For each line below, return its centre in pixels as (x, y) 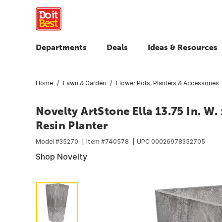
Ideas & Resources (183, 47)
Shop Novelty (61, 156)
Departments (61, 47)
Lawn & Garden (84, 83)
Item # (96, 141)
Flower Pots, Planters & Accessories (167, 83)
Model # (48, 141)
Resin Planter (72, 125)
